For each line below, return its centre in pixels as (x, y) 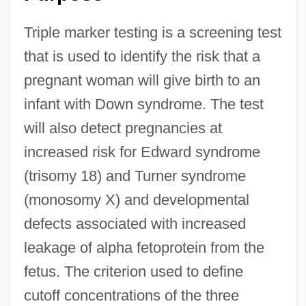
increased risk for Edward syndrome (142, 152)
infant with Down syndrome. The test (143, 105)
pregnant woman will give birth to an (142, 81)
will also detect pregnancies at (123, 128)
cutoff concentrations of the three (131, 296)
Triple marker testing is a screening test (152, 33)
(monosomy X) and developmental (136, 200)
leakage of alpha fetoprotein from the (144, 248)
